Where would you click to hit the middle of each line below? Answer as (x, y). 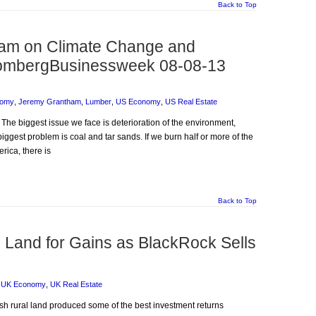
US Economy (138, 102)
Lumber (98, 102)
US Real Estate (191, 102)
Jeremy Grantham (50, 102)
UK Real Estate (76, 284)
